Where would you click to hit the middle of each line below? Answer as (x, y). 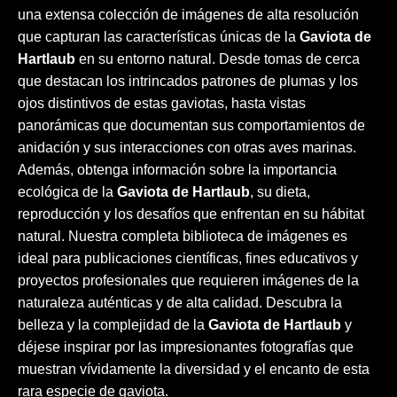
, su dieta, (280, 192)
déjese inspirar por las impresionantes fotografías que (186, 347)
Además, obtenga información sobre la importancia (177, 170)
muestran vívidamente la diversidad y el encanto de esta (194, 369)
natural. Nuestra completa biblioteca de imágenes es (183, 236)
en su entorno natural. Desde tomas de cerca (218, 59)
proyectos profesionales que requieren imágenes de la (188, 280)
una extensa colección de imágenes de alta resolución (188, 15)
